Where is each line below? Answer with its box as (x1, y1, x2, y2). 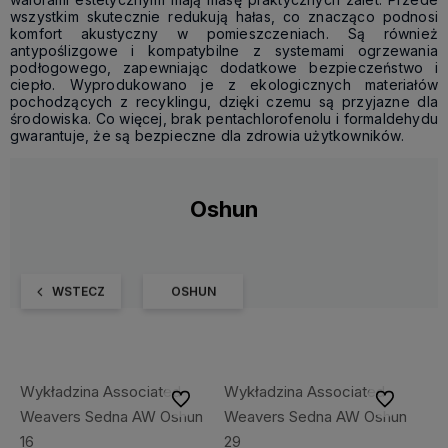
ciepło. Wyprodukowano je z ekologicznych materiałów (10, 76, 438, 93)
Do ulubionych (171, 391, 255, 406)
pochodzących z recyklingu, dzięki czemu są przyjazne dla (10, 93, 438, 110)
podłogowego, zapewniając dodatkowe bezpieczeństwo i (10, 59, 438, 76)
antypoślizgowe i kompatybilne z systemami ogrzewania (10, 42, 438, 59)
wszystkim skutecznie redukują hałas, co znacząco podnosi (10, 8, 438, 25)
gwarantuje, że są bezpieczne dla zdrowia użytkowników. (10, 127, 404, 144)
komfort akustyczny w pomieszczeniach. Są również (10, 25, 438, 42)
